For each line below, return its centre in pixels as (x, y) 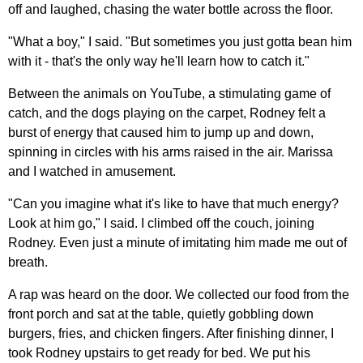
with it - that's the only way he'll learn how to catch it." (159, 61)
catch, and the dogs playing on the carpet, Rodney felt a (167, 113)
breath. (28, 262)
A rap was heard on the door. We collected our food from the (179, 294)
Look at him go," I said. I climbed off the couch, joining (161, 223)
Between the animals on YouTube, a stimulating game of (169, 93)
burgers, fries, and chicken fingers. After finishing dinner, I (171, 333)
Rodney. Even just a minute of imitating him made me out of (177, 242)
